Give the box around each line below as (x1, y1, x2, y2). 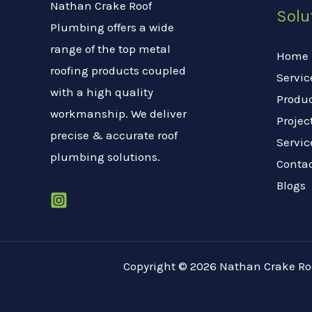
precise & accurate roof (50, 127, 178, 142)
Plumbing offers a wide (50, 19, 174, 34)
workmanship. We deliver (50, 106, 187, 120)
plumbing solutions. (50, 149, 160, 164)
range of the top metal (50, 41, 171, 56)
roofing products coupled (50, 63, 186, 77)
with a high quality (50, 84, 153, 99)
